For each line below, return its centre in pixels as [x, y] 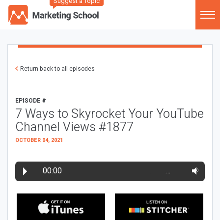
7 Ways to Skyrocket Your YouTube [110, 114]
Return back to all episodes [57, 69]
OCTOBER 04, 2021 [39, 140]
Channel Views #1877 [74, 127]
